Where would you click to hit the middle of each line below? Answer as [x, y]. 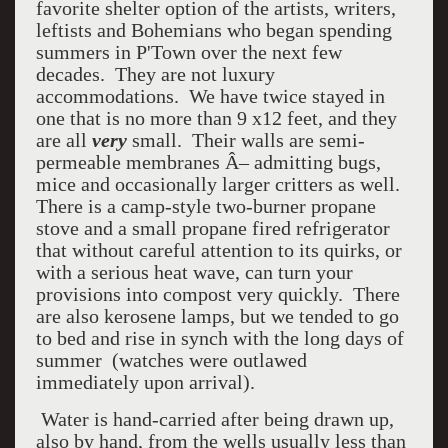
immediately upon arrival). [145, 382]
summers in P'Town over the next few [188, 52]
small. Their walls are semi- [245, 140]
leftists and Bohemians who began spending [213, 30]
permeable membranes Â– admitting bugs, [208, 162]
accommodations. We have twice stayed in [210, 96]
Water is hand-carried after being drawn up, [214, 419]
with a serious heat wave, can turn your [194, 272]
